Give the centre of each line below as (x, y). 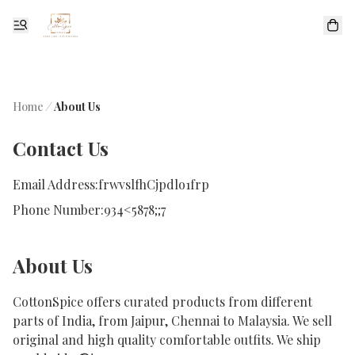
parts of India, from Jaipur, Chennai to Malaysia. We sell (172, 321)
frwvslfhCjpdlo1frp (154, 184)
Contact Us (61, 148)
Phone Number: (58, 210)
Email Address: (55, 184)
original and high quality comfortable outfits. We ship (167, 340)
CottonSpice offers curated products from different (162, 302)
